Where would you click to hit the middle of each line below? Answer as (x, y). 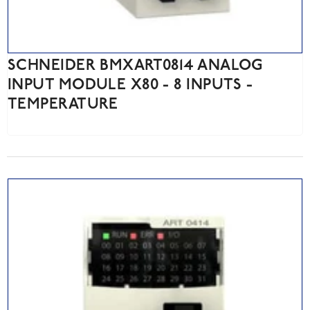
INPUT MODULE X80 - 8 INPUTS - (130, 86)
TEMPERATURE (63, 105)
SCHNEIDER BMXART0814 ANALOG (135, 66)
